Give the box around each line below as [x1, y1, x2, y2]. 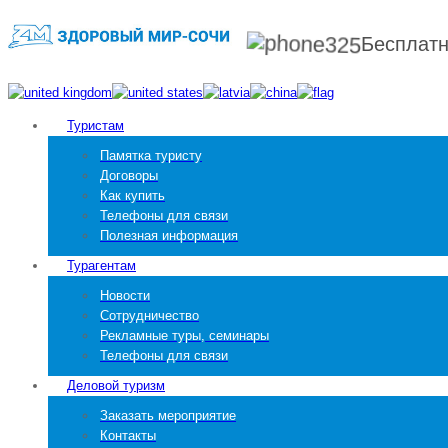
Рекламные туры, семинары [100, 328, 269, 343]
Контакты [100, 428, 156, 443]
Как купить [100, 188, 165, 203]
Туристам [67, 118, 124, 133]
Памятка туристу [100, 148, 202, 163]
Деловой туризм [67, 378, 165, 393]
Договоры [100, 168, 158, 183]
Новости [100, 288, 150, 303]
